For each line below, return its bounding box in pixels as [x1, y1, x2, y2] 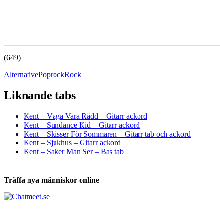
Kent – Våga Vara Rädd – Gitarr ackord [24, 111, 147, 120]
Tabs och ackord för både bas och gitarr [4, 98, 205, 111]
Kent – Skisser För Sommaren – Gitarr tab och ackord [24, 129, 191, 138]
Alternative [4, 70, 38, 79]
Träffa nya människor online [4, 175, 99, 184]
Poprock [38, 70, 64, 79]
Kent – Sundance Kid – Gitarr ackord [24, 120, 140, 129]
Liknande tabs [4, 88, 76, 102]
